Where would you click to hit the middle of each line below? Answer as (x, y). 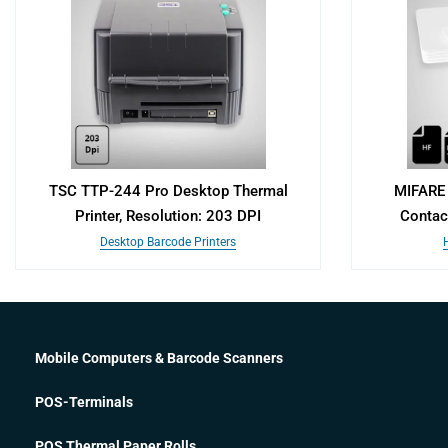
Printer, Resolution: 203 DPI (168, 216)
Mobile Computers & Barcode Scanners (159, 358)
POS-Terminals (84, 402)
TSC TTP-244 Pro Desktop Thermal (168, 191)
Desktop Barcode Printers (168, 242)
